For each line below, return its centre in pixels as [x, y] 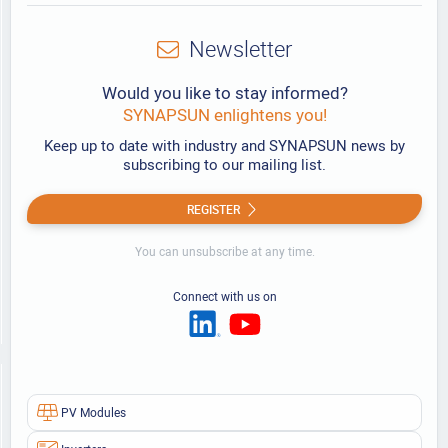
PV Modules [93, 411]
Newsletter [241, 49]
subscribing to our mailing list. [224, 164]
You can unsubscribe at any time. [224, 251]
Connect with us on [224, 296]
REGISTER [214, 208]
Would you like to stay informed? [224, 93]
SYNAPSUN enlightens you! [224, 115]
